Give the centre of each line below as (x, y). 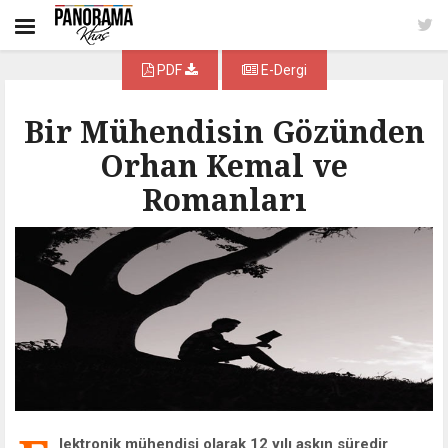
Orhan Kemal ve (224, 165)
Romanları (224, 199)
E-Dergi (282, 70)
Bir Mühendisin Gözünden (224, 131)
